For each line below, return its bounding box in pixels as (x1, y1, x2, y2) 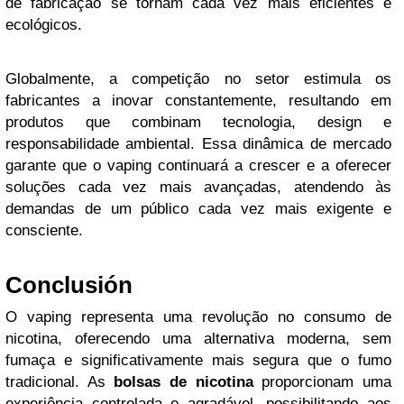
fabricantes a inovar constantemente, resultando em (5, 92, 391, 109)
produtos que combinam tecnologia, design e (5, 114, 391, 131)
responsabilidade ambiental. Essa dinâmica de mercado (5, 135, 391, 152)
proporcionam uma (252, 373, 392, 390)
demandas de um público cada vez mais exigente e (5, 200, 391, 217)
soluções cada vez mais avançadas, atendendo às (5, 179, 391, 196)
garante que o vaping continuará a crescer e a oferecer (5, 157, 391, 174)
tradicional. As (5, 373, 115, 390)
